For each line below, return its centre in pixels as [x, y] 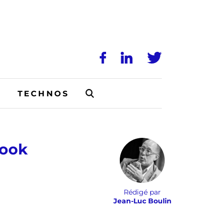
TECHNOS [43, 93]
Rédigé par [142, 192]
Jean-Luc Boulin [142, 201]
